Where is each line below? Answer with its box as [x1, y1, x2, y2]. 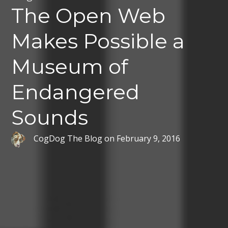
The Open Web [11, 3, 166, 28]
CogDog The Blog [34, 132, 103, 144]
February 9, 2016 [117, 132, 181, 144]
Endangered [11, 79, 140, 105]
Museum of [11, 54, 129, 79]
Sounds [11, 105, 89, 130]
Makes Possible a [11, 28, 185, 54]
